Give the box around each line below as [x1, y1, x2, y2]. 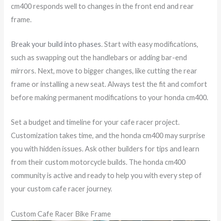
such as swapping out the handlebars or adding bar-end [11, 53, 187, 62]
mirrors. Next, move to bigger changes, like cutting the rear [11, 67, 198, 75]
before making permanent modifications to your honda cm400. [11, 93, 209, 102]
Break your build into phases [11, 40, 102, 49]
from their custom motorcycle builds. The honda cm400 [11, 158, 186, 167]
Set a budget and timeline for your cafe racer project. [11, 118, 180, 127]
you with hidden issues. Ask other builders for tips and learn [11, 145, 200, 153]
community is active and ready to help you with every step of [11, 171, 202, 180]
